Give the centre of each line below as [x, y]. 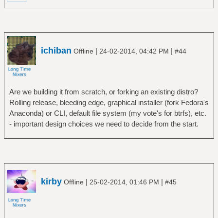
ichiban [56, 51]
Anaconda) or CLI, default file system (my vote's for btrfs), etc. [108, 113]
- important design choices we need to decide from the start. [104, 124]
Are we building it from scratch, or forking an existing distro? [103, 92]
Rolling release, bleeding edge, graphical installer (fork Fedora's [109, 103]
